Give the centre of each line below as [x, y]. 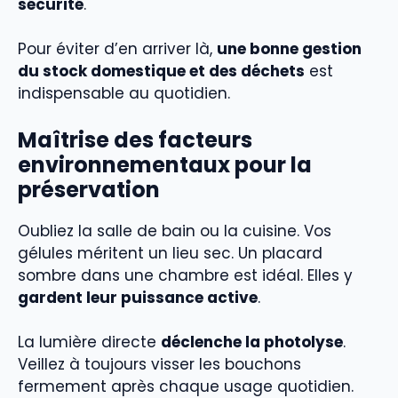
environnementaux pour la [165, 164]
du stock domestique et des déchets [161, 72]
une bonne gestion [289, 49]
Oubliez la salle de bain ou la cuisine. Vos [175, 231]
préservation [89, 189]
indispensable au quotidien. [124, 94]
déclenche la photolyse [252, 342]
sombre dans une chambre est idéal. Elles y [185, 275]
